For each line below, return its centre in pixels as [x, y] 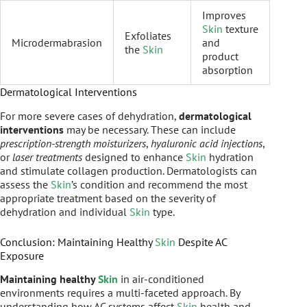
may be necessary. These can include [150, 129]
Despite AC [201, 242]
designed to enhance [134, 157]
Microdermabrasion [57, 42]
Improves [224, 15]
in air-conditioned [161, 279]
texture [241, 28]
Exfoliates [148, 35]
